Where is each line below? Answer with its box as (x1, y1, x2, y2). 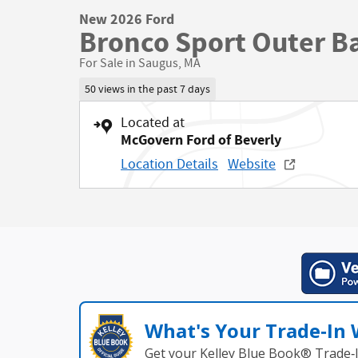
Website (228, 155, 276, 175)
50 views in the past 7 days (84, 82, 210, 97)
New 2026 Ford (79, 9, 174, 30)
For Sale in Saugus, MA (79, 54, 201, 72)
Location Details (121, 155, 218, 175)
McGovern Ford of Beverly (121, 130, 281, 151)
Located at (121, 113, 185, 133)
